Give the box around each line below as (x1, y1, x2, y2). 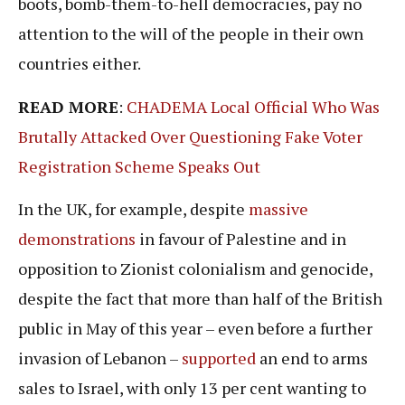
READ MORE (18, 95, 118, 118)
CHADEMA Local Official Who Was (127, 95, 380, 118)
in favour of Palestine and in (136, 227, 346, 250)
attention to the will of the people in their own (18, 23, 363, 45)
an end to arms (256, 346, 368, 369)
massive (249, 197, 308, 220)
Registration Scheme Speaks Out (18, 155, 260, 177)
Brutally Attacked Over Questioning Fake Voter (18, 125, 363, 147)
